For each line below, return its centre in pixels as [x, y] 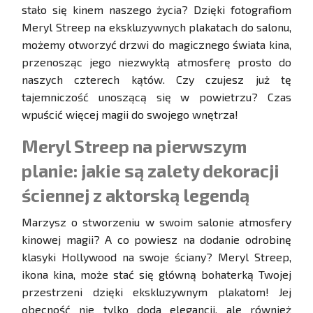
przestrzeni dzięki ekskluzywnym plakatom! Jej [156, 292]
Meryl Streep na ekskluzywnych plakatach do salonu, [156, 27]
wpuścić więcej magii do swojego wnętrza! [130, 115]
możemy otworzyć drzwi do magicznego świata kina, [156, 45]
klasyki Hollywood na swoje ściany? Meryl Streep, [156, 257]
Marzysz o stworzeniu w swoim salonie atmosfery [156, 222]
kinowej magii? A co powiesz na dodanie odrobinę [156, 240]
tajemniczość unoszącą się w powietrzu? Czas [156, 97]
